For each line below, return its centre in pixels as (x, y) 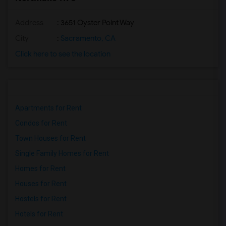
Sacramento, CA (87, 38)
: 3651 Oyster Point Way (95, 23)
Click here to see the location (63, 54)
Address (29, 23)
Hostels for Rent (41, 199)
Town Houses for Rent (50, 138)
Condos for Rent (41, 123)
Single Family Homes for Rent (62, 153)
